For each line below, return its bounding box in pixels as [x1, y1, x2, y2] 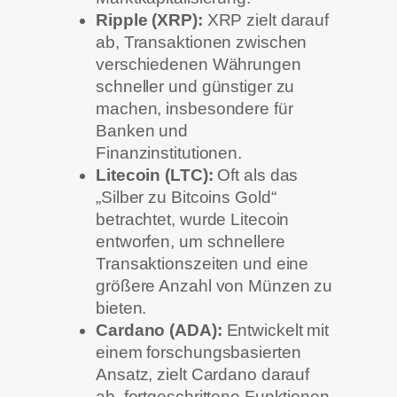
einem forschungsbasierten [96, 343, 301, 362]
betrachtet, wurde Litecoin [96, 210, 290, 230]
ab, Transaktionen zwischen [96, 33, 307, 52]
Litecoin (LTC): [96, 166, 214, 185]
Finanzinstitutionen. [96, 144, 242, 163]
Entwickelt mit [222, 321, 330, 340]
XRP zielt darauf [202, 11, 330, 30]
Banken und [96, 121, 189, 141]
